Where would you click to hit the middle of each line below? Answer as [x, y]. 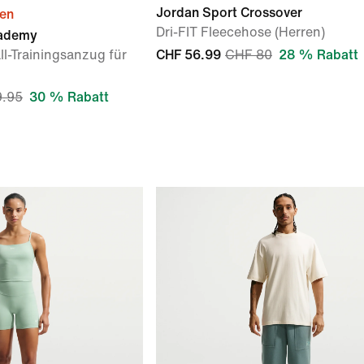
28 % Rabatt [318, 55]
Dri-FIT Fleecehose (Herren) [240, 32]
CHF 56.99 [188, 55]
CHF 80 [249, 55]
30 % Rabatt [69, 97]
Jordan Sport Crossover [229, 13]
